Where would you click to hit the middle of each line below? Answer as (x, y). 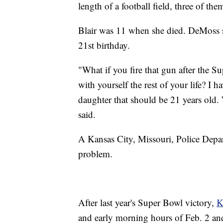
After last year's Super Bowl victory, (147, 202)
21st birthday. (104, 45)
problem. (95, 153)
